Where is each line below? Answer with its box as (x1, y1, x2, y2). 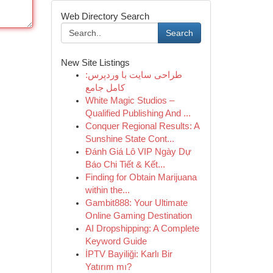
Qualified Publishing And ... (85, 108, 191, 118)
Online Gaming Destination (85, 211, 192, 221)
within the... (85, 185, 130, 195)
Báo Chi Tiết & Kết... (85, 160, 165, 169)
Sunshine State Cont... (85, 134, 174, 144)
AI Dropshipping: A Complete (85, 224, 199, 233)
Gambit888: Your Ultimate (85, 198, 188, 208)
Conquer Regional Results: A (85, 121, 199, 131)
